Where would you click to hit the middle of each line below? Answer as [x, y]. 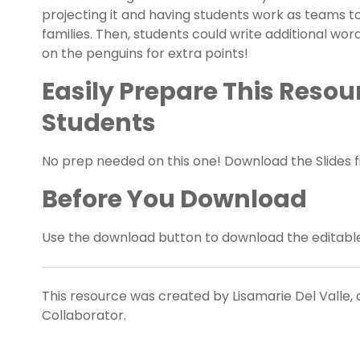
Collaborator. [84, 315]
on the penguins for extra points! [145, 53]
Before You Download [174, 199]
